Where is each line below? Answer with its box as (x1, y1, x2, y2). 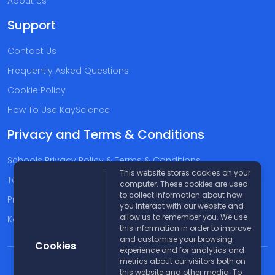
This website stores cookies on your (120, 168, 250, 178)
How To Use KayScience (7, 104, 110, 117)
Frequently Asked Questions (7, 64, 129, 77)
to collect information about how (120, 190, 242, 200)
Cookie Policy (7, 84, 66, 97)
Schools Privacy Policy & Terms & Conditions (7, 154, 201, 167)
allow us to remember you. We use (120, 212, 247, 222)
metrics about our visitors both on (120, 256, 246, 266)
